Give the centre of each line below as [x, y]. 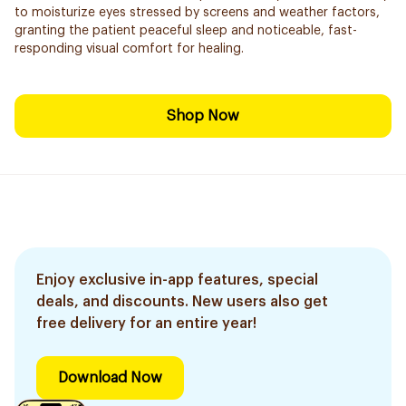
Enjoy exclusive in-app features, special [177, 280]
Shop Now [203, 116]
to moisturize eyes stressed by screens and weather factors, [197, 13]
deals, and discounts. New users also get [182, 302]
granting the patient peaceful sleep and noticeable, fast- [186, 31]
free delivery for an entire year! [146, 324]
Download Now [110, 378]
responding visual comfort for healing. [129, 49]
